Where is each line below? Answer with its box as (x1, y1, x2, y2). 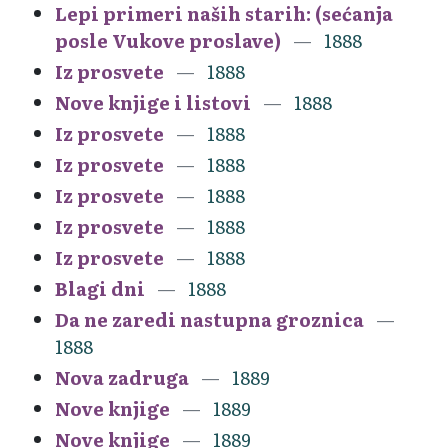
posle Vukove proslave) (55, 26, 281, 54)
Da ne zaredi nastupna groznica (55, 305, 364, 333)
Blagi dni (55, 274, 145, 302)
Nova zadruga (55, 363, 189, 391)
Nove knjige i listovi (55, 88, 251, 116)
